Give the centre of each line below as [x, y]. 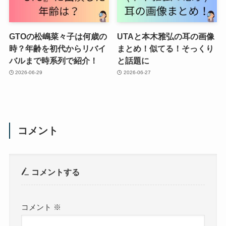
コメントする [55, 172]
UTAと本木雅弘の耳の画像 [166, 36]
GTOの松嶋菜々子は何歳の [58, 36]
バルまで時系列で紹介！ [53, 60]
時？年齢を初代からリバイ [57, 48]
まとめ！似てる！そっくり [166, 48]
